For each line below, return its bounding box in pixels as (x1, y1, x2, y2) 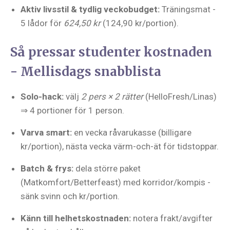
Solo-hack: (21, 91, 64, 102)
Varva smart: (21, 127, 72, 138)
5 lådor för (21, 18, 64, 28)
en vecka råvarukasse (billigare (72, 127, 191, 138)
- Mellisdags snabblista (10, 64, 161, 80)
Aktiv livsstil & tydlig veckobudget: (21, 4, 160, 14)
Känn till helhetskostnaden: (21, 213, 131, 223)
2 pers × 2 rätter (81, 91, 143, 102)
